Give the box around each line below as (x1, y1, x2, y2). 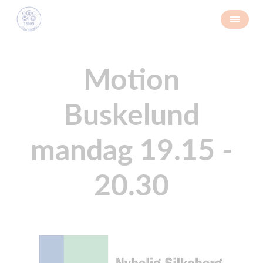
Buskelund (63, 96, 200, 131)
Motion (83, 61, 180, 96)
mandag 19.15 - (30, 131, 233, 167)
